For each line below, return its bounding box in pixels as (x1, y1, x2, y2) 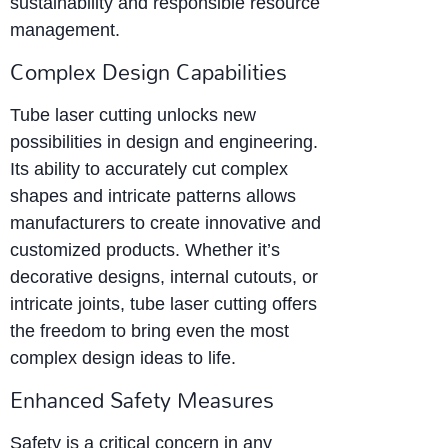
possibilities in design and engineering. (10, 131, 318, 152)
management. (10, 19, 120, 40)
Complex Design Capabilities (10, 49, 287, 94)
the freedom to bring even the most (10, 320, 289, 341)
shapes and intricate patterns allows (10, 185, 296, 206)
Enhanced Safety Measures (10, 378, 274, 423)
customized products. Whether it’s (10, 239, 280, 260)
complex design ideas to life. (10, 347, 236, 368)
